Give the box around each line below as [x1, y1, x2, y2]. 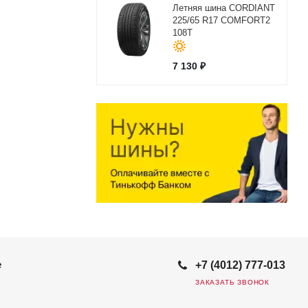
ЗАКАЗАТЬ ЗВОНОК [195, 278, 269, 286]
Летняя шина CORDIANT [172, 3, 275, 13]
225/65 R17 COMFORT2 [172, 15, 270, 25]
